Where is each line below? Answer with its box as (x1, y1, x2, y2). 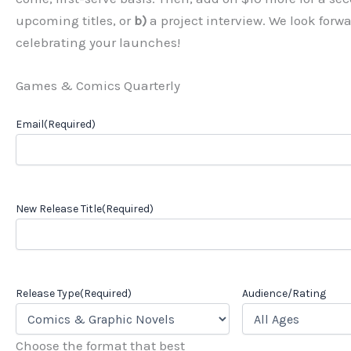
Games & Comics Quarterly (16, 78, 180, 94)
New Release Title (16, 202, 102, 216)
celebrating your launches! (16, 34, 180, 51)
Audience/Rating (242, 287, 327, 301)
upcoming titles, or (16, 13, 134, 29)
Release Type (16, 287, 80, 301)
